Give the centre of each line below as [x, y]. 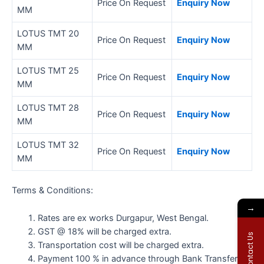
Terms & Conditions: [52, 191]
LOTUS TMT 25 [48, 71]
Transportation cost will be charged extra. [121, 245]
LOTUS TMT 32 [48, 145]
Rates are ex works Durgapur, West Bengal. [123, 218]
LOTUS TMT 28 [48, 108]
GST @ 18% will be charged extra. [104, 231]
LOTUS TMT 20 [48, 34]
